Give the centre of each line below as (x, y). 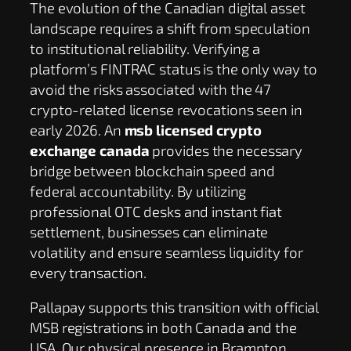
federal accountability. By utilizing (138, 190)
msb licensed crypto (193, 129)
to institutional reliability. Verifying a (145, 48)
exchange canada (90, 150)
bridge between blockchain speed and (152, 170)
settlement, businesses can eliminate (149, 231)
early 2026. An (77, 129)
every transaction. (89, 272)
